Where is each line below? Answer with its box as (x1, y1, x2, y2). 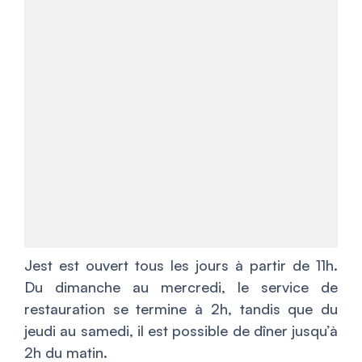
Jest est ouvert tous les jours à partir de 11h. (24, 255, 338, 274)
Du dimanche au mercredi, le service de (24, 277, 338, 296)
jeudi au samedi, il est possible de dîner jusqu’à (24, 321, 338, 339)
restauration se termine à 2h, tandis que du (24, 299, 338, 318)
